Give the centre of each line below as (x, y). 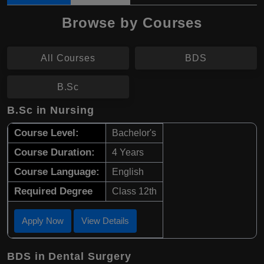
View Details (105, 221)
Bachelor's (134, 133)
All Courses (68, 58)
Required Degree (53, 191)
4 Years (128, 152)
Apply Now (43, 221)
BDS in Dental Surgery (69, 256)
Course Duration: (55, 152)
